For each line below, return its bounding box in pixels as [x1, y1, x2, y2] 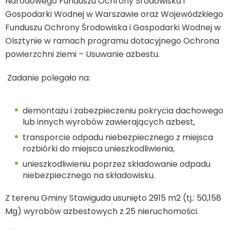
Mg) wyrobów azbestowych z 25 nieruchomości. [5, 205, 201, 218]
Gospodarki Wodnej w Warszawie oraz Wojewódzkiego [5, 8, 223, 21]
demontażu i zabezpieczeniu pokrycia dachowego [23, 105, 223, 117]
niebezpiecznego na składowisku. [23, 169, 155, 182]
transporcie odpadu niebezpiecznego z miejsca [23, 131, 213, 144]
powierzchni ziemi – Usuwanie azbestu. [5, 48, 160, 61]
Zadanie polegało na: [5, 72, 92, 84]
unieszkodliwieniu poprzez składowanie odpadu [23, 158, 210, 170]
